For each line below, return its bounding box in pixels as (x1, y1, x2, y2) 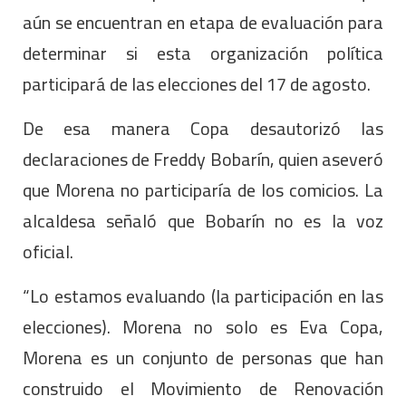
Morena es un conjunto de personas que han (23, 340, 383, 374)
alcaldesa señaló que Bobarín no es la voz (23, 203, 383, 237)
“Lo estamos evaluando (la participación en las (23, 278, 383, 313)
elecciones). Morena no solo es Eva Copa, (23, 309, 383, 343)
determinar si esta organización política (23, 35, 383, 70)
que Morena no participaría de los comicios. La (23, 172, 383, 207)
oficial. (23, 234, 73, 268)
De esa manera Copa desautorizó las (23, 111, 383, 145)
